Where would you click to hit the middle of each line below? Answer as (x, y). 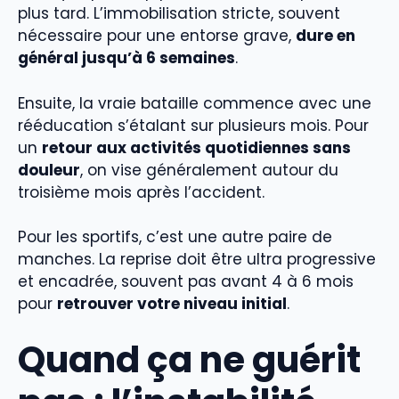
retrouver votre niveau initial (172, 304)
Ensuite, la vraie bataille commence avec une (195, 103)
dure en (326, 36)
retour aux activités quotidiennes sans (196, 147)
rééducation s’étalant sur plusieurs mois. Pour (193, 125)
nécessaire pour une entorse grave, (157, 36)
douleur (49, 170)
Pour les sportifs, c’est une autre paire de (175, 237)
